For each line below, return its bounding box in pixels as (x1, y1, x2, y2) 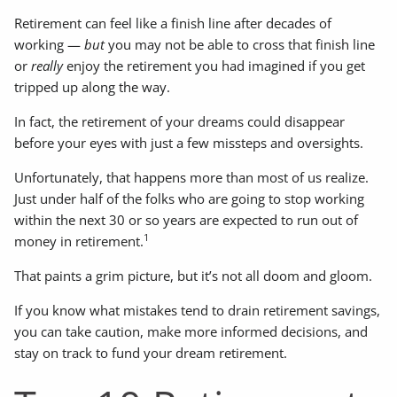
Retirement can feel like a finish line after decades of (14, 14, 332, 33)
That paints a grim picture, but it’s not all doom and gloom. (14, 267, 377, 285)
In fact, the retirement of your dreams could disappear (14, 113, 346, 131)
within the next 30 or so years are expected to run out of (14, 211, 359, 230)
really (31, 57, 64, 75)
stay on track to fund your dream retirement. (14, 344, 292, 362)
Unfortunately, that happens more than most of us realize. (14, 168, 370, 187)
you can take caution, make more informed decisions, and (14, 323, 369, 341)
